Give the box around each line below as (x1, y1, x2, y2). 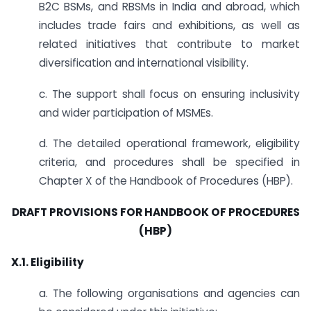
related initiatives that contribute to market (39, 36, 300, 51)
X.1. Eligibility (11, 255, 84, 270)
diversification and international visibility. (39, 55, 249, 70)
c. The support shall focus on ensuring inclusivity (39, 86, 300, 101)
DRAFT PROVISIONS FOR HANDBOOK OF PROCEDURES (11, 205, 300, 220)
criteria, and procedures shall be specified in (39, 155, 300, 170)
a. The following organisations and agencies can (39, 285, 300, 301)
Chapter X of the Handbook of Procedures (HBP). (39, 174, 293, 189)
